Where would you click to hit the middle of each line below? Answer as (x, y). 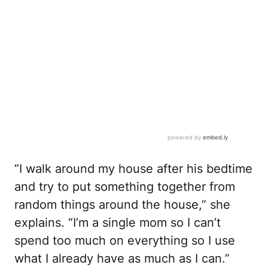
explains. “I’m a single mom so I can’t (118, 223)
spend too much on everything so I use (125, 241)
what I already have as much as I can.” (122, 259)
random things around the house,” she (122, 205)
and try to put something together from (125, 187)
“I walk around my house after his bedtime (133, 169)
